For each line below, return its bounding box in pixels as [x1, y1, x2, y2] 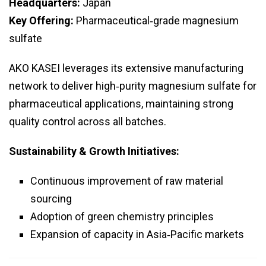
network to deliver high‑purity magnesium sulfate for [9, 80, 256, 93]
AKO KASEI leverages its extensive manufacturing [9, 62, 243, 75]
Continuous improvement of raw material [30, 175, 223, 188]
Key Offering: [9, 14, 74, 27]
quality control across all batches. [9, 115, 166, 128]
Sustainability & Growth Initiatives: [9, 145, 179, 158]
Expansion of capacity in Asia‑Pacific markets [30, 228, 244, 241]
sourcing [30, 192, 72, 205]
